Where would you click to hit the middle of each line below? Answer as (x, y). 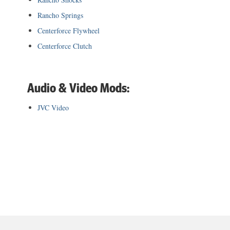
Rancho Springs (61, 15)
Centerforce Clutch (65, 46)
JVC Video (53, 108)
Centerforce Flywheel (69, 31)
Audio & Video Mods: (79, 88)
